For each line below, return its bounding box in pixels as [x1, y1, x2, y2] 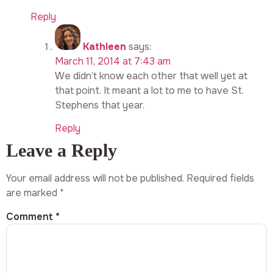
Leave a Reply [6, 140, 117, 161]
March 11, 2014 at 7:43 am [55, 54, 171, 68]
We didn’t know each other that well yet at [55, 69, 247, 82]
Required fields [186, 171, 254, 185]
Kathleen [83, 40, 126, 53]
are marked [6, 186, 60, 199]
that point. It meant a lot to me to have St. [55, 83, 244, 97]
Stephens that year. [55, 98, 144, 112]
